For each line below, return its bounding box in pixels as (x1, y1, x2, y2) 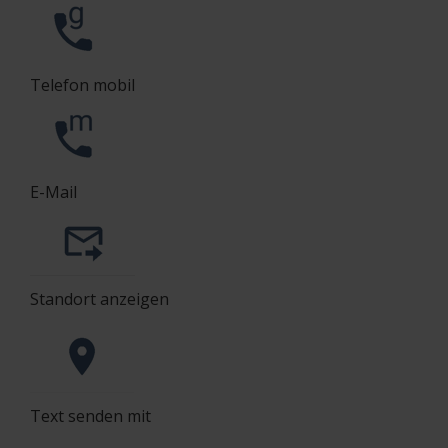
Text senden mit (30, 405, 151, 428)
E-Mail (30, 181, 77, 204)
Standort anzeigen (30, 288, 169, 311)
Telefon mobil (30, 74, 135, 97)
